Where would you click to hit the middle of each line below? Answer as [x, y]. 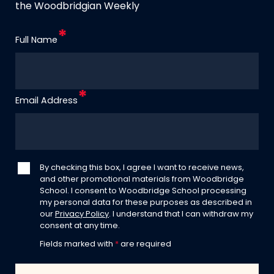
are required [145, 245]
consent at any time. [80, 226]
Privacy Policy [82, 215]
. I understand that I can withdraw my [181, 215]
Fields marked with [77, 245]
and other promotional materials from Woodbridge [142, 180]
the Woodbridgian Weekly [77, 7]
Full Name [36, 41]
